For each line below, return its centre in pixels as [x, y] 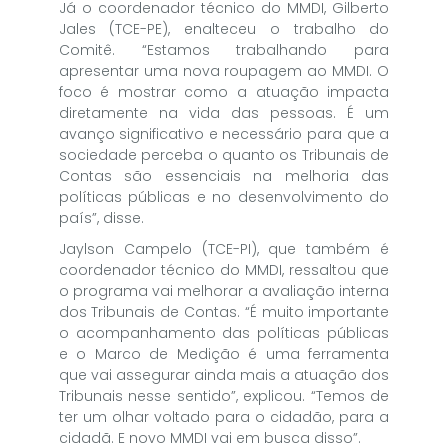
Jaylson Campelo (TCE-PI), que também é [224, 248]
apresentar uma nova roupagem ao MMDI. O [224, 70]
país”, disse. [101, 217]
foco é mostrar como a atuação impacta [224, 91]
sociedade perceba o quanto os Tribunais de [224, 154]
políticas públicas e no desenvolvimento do [224, 196]
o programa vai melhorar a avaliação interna [224, 290]
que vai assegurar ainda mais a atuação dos [224, 374]
